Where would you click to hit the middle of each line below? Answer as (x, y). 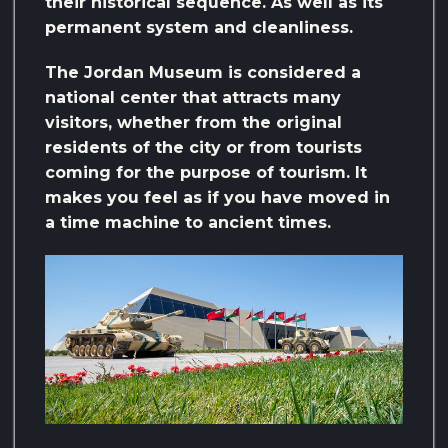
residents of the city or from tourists (203, 148)
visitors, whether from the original (193, 123)
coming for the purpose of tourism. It (206, 173)
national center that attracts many (193, 98)
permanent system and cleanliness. (199, 28)
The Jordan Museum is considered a (203, 73)
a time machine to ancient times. (188, 223)
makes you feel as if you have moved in (217, 198)
